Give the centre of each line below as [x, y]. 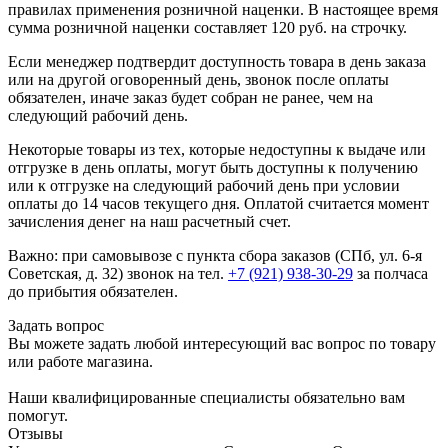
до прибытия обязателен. [93, 291]
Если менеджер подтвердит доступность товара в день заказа [217, 61]
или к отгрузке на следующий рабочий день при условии [204, 185]
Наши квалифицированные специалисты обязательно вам [206, 397]
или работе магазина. [80, 361]
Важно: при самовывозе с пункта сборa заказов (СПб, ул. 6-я [215, 255]
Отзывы [35, 433]
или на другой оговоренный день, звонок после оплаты [198, 79]
